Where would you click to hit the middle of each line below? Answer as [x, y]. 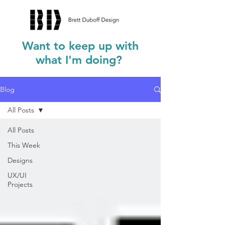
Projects [20, 184]
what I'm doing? [79, 60]
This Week [24, 145]
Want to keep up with [80, 46]
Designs [20, 160]
